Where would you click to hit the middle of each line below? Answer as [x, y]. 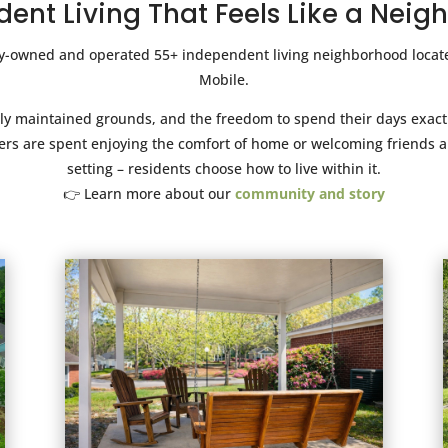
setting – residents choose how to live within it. [224, 168]
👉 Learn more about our [149, 193]
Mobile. [224, 79]
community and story [310, 193]
